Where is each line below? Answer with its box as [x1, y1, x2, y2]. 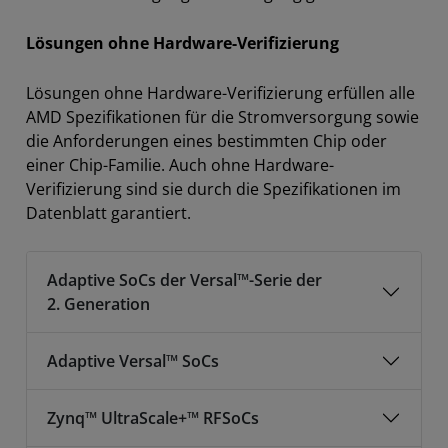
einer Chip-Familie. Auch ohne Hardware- [26, 154, 334, 176]
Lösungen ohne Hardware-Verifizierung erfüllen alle [26, 82, 415, 104]
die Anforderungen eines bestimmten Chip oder [26, 130, 387, 152]
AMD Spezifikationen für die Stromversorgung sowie [26, 106, 419, 128]
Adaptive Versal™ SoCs [47, 350, 219, 372]
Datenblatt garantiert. [26, 202, 191, 224]
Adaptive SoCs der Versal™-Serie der [47, 269, 322, 291]
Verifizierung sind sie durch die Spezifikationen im [26, 178, 401, 200]
